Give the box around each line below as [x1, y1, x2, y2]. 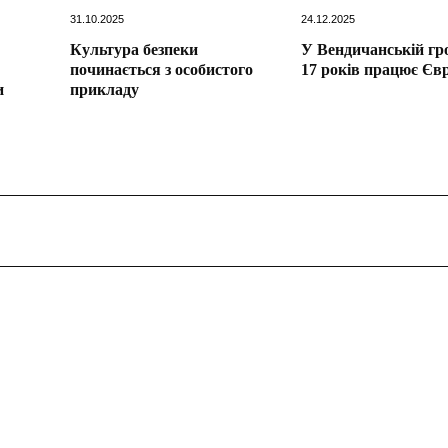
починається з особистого [70, 60, 254, 78]
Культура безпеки [70, 40, 199, 58]
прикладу [70, 80, 140, 98]
